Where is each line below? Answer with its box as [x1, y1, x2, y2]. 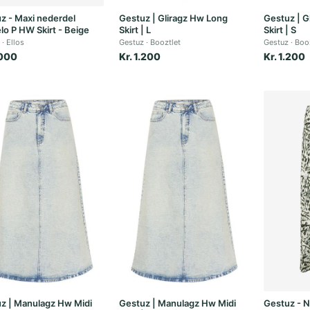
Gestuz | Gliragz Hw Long [119, 12, 228, 24]
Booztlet [150, 37, 181, 47]
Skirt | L [119, 24, 152, 35]
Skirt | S [264, 24, 297, 35]
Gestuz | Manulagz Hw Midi [119, 298, 237, 309]
